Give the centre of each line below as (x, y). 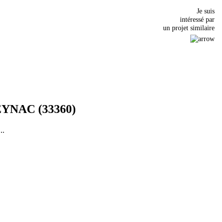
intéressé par (197, 20)
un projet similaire (189, 28)
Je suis (206, 11)
